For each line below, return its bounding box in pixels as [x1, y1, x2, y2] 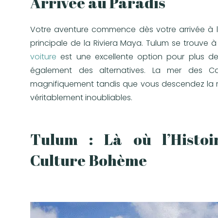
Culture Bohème [30, 150, 147, 171]
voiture [30, 51, 56, 63]
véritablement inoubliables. [30, 92, 132, 104]
